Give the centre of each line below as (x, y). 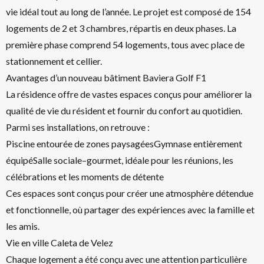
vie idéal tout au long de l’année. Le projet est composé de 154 (128, 11)
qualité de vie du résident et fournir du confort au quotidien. (124, 110)
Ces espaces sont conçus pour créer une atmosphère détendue (130, 193)
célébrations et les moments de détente (85, 176)
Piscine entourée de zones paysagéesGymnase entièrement (124, 143)
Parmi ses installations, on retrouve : (78, 127)
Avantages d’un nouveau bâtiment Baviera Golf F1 (106, 77)
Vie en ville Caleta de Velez (60, 242)
